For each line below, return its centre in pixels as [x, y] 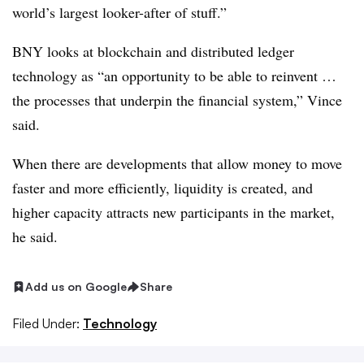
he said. [35, 236]
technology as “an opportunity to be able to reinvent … [174, 76]
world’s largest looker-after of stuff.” [119, 12]
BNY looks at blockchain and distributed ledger [153, 51]
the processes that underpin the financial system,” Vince [177, 100]
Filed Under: [46, 323]
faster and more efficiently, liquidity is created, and [162, 188]
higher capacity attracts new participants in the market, [173, 212]
